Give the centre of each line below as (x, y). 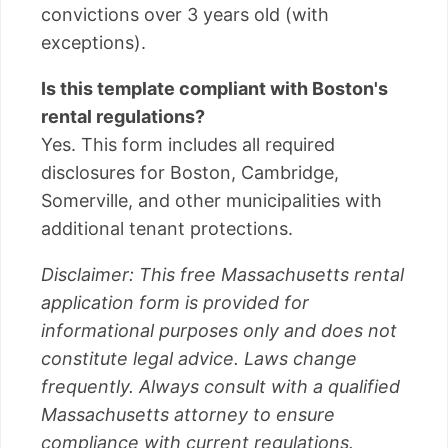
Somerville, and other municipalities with (211, 200)
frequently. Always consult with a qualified (220, 386)
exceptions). (93, 42)
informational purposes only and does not (219, 330)
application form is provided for (175, 302)
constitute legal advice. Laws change (199, 358)
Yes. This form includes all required (188, 144)
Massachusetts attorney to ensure (188, 414)
